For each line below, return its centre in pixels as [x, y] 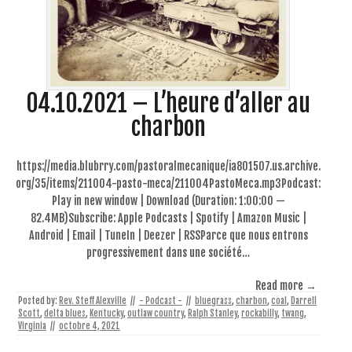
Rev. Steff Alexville [93, 301]
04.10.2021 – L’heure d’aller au [168, 103]
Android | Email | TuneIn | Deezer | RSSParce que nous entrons [168, 235]
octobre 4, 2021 [90, 326]
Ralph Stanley [213, 313]
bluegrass [213, 301]
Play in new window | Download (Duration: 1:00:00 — [168, 200]
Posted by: [38, 301]
